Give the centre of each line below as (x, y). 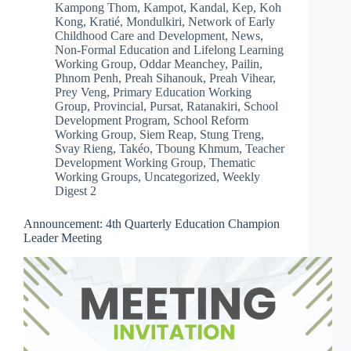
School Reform (211, 121)
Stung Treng (230, 135)
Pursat (165, 107)
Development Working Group (129, 163)
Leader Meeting (63, 238)
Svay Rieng (84, 149)
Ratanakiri (212, 107)
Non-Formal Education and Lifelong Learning (169, 50)
